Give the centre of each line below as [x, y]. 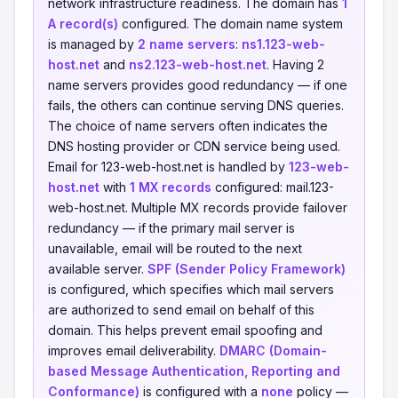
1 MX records [171, 187]
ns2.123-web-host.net [198, 64]
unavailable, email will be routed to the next [175, 248]
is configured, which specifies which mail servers [191, 289]
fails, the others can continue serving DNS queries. [196, 105]
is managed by [93, 44]
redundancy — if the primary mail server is [171, 228]
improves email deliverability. [134, 350]
